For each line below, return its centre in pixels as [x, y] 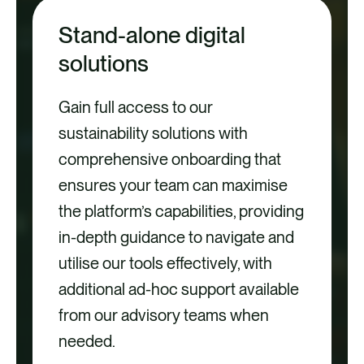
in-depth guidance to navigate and [177, 237]
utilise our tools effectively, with [166, 263]
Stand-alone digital [152, 35]
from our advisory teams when [164, 315]
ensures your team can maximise [173, 185]
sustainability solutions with [154, 133]
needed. [87, 341]
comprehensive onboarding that [170, 159]
